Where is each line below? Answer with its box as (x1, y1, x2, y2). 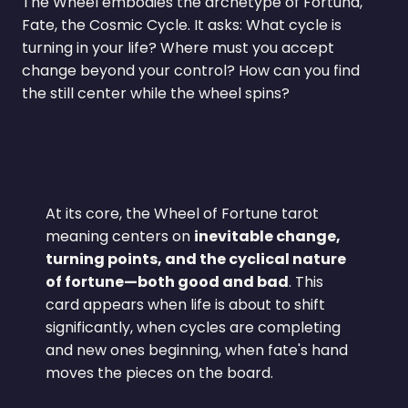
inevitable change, (194, 226, 342, 248)
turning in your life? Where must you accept (21, 36, 334, 58)
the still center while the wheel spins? (21, 82, 290, 104)
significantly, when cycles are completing (46, 317, 342, 339)
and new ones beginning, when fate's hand (46, 340, 349, 362)
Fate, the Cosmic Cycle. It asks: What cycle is (21, 14, 342, 36)
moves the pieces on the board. (46, 362, 274, 384)
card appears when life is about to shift (46, 294, 326, 316)
